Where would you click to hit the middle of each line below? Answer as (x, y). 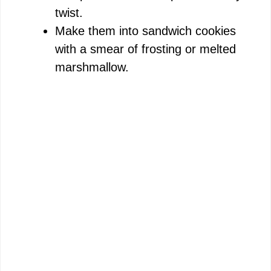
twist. (69, 12)
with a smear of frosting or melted (145, 49)
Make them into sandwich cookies (145, 31)
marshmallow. (92, 67)
